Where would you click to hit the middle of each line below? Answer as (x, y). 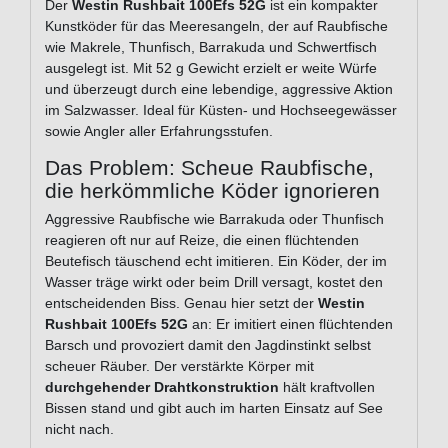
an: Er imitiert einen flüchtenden (290, 324)
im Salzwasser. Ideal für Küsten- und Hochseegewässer (221, 110)
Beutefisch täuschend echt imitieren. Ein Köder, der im (216, 261)
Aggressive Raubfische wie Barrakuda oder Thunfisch (214, 219)
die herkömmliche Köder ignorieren (212, 191)
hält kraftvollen (327, 387)
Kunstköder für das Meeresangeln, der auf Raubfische (216, 26)
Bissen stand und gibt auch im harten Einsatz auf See (214, 408)
